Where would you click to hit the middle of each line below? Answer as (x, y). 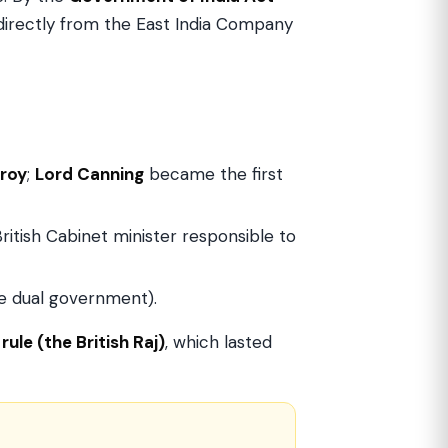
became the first (213, 174)
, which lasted (218, 342)
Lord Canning (89, 174)
